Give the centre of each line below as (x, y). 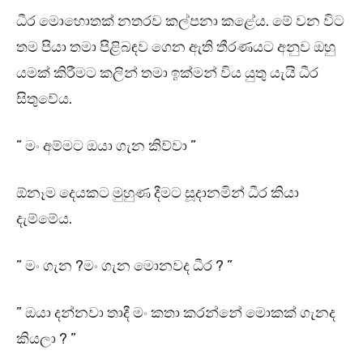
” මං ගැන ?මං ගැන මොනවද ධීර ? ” (126, 266)
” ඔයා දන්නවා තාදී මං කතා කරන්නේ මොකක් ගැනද (176, 313)
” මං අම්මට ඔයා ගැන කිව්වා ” (108, 146)
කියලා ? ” (48, 339)
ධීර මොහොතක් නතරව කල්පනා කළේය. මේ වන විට (180, 21)
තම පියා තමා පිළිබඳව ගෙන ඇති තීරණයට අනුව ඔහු (176, 47)
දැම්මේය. (46, 219)
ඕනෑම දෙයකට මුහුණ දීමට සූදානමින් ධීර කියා (158, 193)
